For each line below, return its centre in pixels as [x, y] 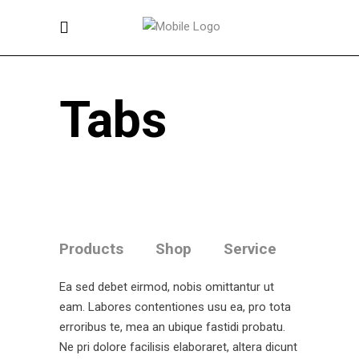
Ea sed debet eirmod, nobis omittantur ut [167, 287]
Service [250, 249]
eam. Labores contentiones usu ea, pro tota [175, 307]
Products [91, 249]
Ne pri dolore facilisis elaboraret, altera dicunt [178, 347]
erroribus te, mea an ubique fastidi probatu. [172, 327]
